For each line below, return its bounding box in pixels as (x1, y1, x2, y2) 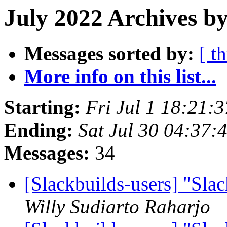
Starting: (4, 96, 81, 119)
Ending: (4, 119, 73, 141)
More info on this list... (24, 65, 216, 88)
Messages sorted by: (24, 43, 194, 65)
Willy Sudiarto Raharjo (24, 196, 210, 218)
